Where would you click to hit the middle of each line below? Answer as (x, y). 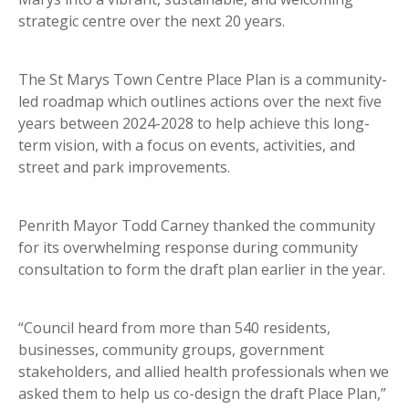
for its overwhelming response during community (188, 248)
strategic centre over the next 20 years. (152, 21)
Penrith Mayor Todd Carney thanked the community (197, 226)
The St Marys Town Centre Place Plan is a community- (203, 80)
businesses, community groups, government (171, 350)
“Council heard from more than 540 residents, (174, 328)
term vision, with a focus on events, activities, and (187, 146)
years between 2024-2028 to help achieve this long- (194, 124)
